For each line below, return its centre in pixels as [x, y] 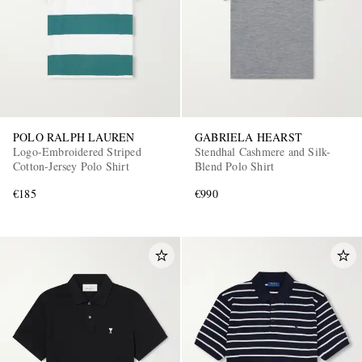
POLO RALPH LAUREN [74, 137]
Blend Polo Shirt [235, 166]
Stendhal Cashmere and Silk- [263, 152]
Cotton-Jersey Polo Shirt [71, 166]
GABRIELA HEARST [248, 137]
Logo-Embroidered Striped [77, 152]
